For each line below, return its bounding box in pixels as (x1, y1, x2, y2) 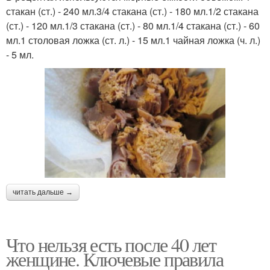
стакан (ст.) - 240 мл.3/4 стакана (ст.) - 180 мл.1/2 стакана (6, 4, 259, 19)
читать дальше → (13, 188, 73, 197)
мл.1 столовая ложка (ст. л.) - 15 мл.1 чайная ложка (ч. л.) (6, 33, 260, 48)
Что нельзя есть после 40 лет (6, 231, 216, 258)
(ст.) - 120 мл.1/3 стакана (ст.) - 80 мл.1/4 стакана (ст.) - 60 (6, 19, 260, 33)
